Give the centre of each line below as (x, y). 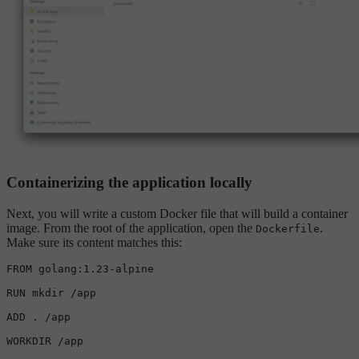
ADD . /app (38, 317)
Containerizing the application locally (129, 183)
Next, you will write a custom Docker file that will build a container (177, 213)
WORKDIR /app (45, 341)
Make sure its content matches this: (94, 242)
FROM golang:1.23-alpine (80, 268)
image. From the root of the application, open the (131, 228)
